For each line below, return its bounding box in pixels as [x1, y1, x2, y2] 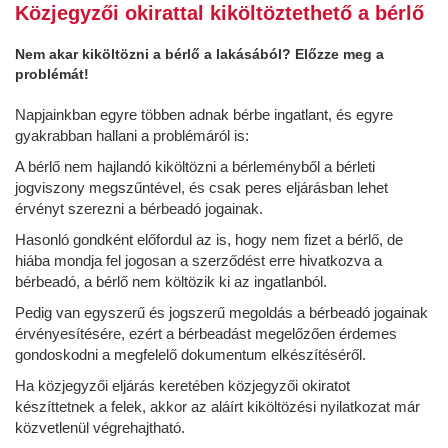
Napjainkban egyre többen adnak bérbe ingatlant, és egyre [15, 105, 393, 123]
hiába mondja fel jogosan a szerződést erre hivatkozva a [15, 251, 382, 269]
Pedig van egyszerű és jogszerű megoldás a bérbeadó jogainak [15, 303, 428, 321]
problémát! [15, 65, 89, 82]
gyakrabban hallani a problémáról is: [15, 126, 249, 144]
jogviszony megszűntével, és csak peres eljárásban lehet [15, 178, 388, 196]
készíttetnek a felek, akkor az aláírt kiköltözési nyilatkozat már [15, 397, 420, 415]
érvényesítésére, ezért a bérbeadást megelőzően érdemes [15, 324, 397, 342]
